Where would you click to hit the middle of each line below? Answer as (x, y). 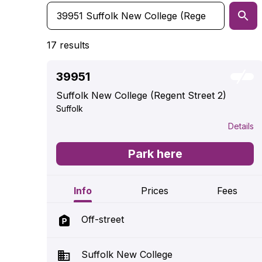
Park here (155, 154)
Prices (155, 191)
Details (241, 126)
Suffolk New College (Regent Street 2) (141, 95)
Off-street (103, 219)
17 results (68, 45)
